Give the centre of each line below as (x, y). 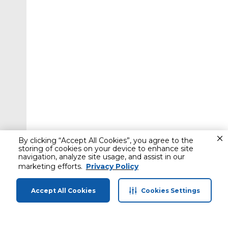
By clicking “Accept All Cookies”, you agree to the (106, 141)
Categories (68, 202)
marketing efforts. (51, 167)
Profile (160, 202)
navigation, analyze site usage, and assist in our (102, 157)
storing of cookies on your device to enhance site (106, 149)
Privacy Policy (112, 167)
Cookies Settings (171, 190)
